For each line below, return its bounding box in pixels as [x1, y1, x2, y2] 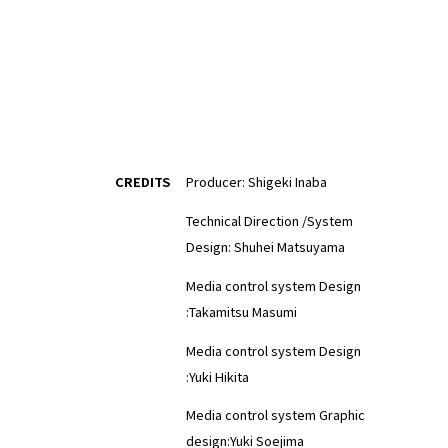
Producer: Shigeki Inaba [185, 172, 327, 192]
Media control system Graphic [185, 405, 365, 425]
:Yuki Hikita [185, 366, 249, 386]
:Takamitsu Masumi [185, 301, 297, 321]
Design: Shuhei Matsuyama [185, 237, 345, 257]
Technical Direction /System [185, 211, 353, 231]
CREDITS [114, 172, 170, 192]
